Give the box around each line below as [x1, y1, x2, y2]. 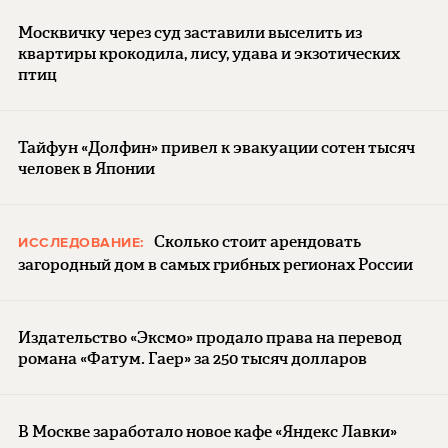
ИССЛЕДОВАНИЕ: [18, 233, 149, 252]
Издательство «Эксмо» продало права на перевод [18, 325, 402, 349]
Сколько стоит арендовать [153, 229, 361, 253]
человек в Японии [18, 156, 155, 180]
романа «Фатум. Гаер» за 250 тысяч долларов [18, 346, 367, 370]
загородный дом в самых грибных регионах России [18, 252, 413, 276]
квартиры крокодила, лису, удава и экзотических [18, 41, 400, 65]
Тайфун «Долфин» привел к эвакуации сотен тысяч [18, 135, 415, 159]
